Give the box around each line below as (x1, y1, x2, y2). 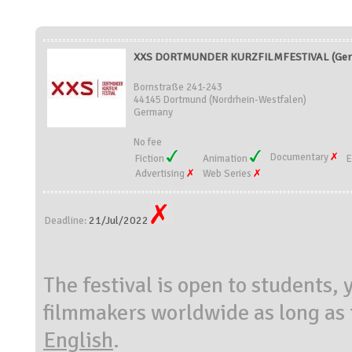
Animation (203, 152, 250, 165)
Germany (134, 106, 173, 119)
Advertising (135, 167, 187, 180)
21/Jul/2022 (89, 214, 151, 227)
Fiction (135, 152, 167, 165)
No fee (134, 136, 162, 148)
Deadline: (45, 214, 89, 227)
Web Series (203, 167, 254, 180)
